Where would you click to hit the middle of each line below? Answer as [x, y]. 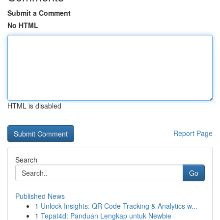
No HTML [23, 25]
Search [26, 160]
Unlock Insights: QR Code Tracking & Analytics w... [119, 206]
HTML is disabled [34, 106]
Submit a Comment [39, 13]
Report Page [193, 133]
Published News [40, 196]
